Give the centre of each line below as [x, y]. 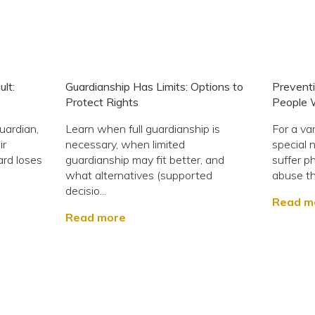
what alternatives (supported [139, 175]
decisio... [86, 190]
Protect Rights [102, 102]
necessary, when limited [126, 144]
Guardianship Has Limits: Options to [155, 86]
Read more [96, 217]
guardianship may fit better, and [145, 159]
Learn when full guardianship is [143, 128]
